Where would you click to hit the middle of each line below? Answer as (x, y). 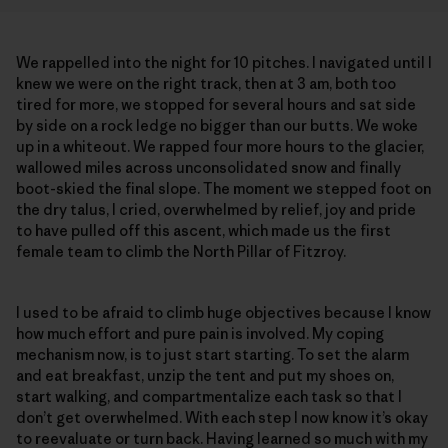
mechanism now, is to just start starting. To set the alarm (212, 354)
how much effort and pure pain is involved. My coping (200, 333)
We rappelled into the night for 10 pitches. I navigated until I (224, 62)
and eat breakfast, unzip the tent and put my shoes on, (205, 375)
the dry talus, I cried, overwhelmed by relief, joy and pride (216, 209)
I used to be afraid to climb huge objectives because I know (223, 312)
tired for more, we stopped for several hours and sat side (216, 104)
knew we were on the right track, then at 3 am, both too (206, 83)
